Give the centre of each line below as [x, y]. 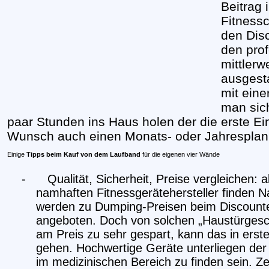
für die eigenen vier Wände [180, 154]
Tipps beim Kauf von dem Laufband [83, 154]
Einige [17, 154]
